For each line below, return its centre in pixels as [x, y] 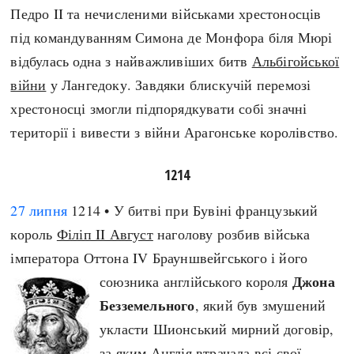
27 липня [39, 210]
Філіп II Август [105, 234]
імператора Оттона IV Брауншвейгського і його [159, 258]
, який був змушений [260, 305]
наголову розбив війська [232, 234]
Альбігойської [296, 61]
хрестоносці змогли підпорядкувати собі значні [159, 108]
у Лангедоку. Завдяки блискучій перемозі [179, 85]
